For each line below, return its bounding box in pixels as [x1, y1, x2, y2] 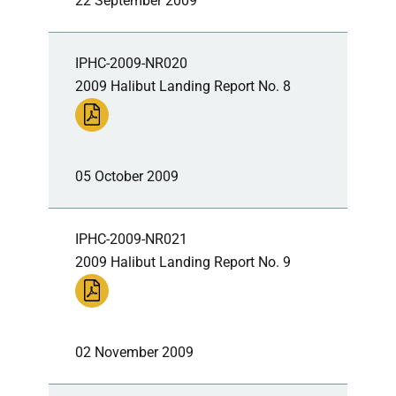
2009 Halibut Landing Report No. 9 [75, 253, 291, 270]
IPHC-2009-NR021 [75, 230, 187, 247]
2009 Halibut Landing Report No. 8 [75, 77, 291, 95]
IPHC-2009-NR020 [75, 54, 187, 72]
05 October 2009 [75, 167, 179, 185]
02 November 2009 [75, 343, 194, 361]
